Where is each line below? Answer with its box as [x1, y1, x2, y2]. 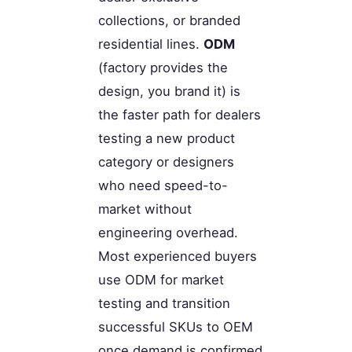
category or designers [98, 153, 234, 170]
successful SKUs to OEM [98, 318, 253, 335]
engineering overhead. [98, 224, 238, 240]
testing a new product [98, 130, 235, 146]
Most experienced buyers [98, 247, 257, 264]
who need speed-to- [98, 177, 228, 193]
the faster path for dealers [98, 106, 261, 123]
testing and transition [98, 295, 230, 311]
